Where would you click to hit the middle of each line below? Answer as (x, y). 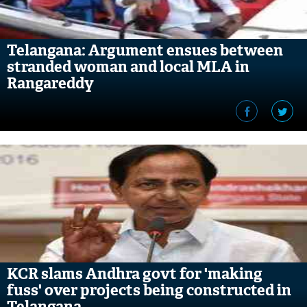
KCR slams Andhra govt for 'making (135, 274)
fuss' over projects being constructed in (149, 290)
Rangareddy (50, 83)
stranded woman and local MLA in (128, 67)
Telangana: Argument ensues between (145, 50)
